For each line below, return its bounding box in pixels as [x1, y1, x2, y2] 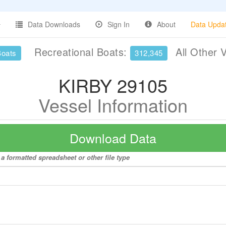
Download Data [70, 129, 156, 147]
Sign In [107, 19, 130, 29]
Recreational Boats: [31, 44, 130, 59]
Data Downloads [28, 19, 80, 29]
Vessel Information [38, 92, 188, 118]
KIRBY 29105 [59, 72, 167, 98]
